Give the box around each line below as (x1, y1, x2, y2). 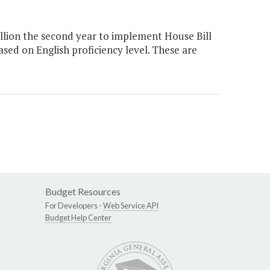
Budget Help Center (45, 213, 111, 223)
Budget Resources (45, 186, 121, 198)
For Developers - (45, 201, 103, 211)
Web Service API (103, 201, 159, 211)
